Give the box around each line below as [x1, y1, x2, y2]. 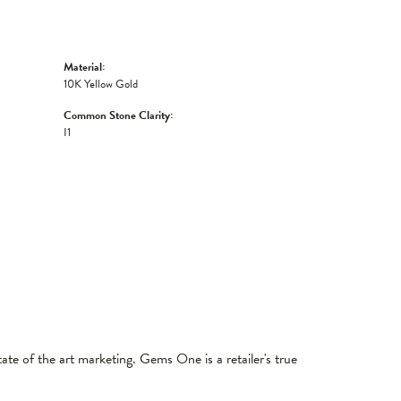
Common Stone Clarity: [64, 107, 173, 124]
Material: [64, 58, 105, 76]
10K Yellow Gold [64, 75, 138, 93]
